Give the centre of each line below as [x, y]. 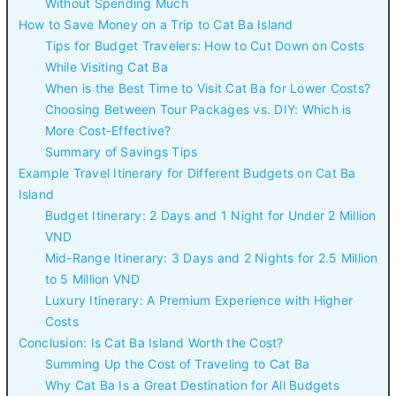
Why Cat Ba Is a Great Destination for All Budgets [192, 385]
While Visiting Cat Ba [106, 67]
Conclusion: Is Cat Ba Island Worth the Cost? [151, 343]
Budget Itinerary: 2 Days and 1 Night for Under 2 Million [210, 216]
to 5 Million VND [92, 279]
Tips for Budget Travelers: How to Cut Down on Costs [205, 46]
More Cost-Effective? [108, 131]
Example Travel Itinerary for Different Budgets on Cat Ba [187, 173]
